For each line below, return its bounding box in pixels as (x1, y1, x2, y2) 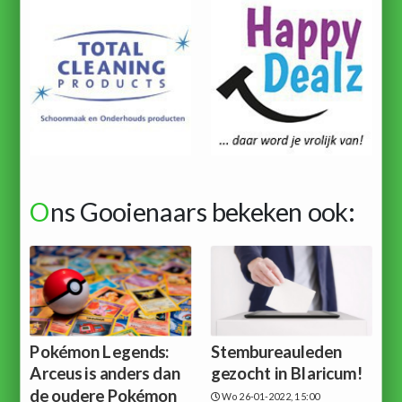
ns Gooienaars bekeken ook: (49, 195, 354, 228)
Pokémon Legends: (30, 341, 170, 362)
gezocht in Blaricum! (210, 363, 363, 384)
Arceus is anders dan (30, 363, 180, 384)
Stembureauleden (210, 341, 342, 362)
